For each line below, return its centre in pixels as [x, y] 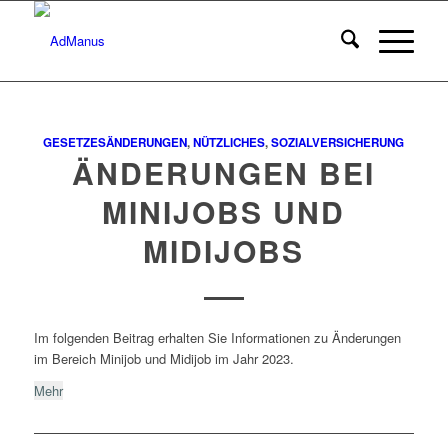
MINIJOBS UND [224, 211]
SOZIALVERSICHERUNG [338, 142]
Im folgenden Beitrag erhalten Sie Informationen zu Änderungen [217, 338]
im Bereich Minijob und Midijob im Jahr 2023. [163, 359]
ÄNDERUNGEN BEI [224, 172]
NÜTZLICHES [229, 142]
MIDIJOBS [224, 250]
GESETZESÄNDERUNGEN [115, 142]
